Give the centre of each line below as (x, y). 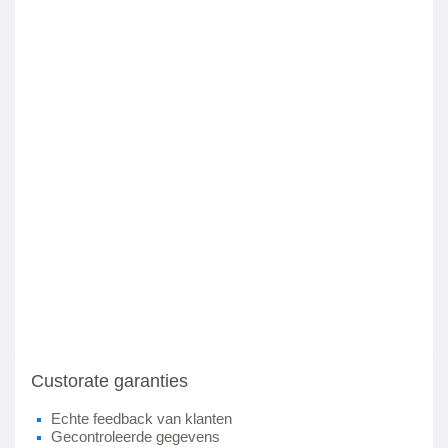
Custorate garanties (109, 381)
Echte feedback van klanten (141, 418)
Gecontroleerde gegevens (135, 436)
